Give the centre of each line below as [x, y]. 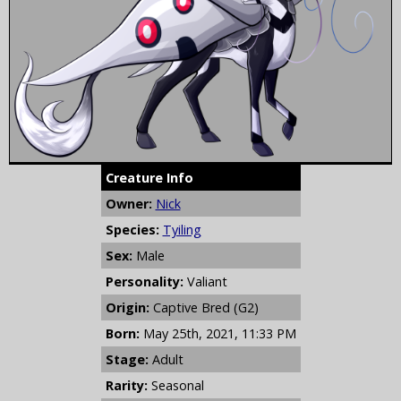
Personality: [144, 282]
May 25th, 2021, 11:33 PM [219, 334]
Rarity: [126, 386]
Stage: [127, 360]
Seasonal [175, 386]
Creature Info [149, 178]
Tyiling [182, 230]
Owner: [128, 204]
